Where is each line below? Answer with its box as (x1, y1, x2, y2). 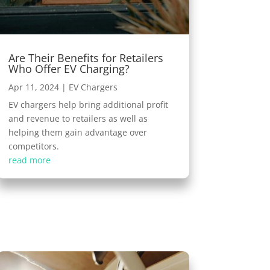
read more (8, 154, 51, 166)
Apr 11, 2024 (8, 81, 59, 93)
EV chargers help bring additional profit (8, 98, 168, 110)
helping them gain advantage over (8, 126, 147, 138)
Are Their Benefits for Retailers (8, 50, 163, 65)
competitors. (8, 140, 59, 152)
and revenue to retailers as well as (8, 112, 148, 124)
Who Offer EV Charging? (8, 61, 130, 76)
